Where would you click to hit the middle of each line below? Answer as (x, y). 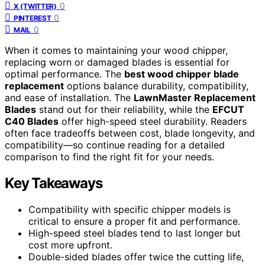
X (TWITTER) (35, 6)
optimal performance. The (64, 74)
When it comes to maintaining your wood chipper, (116, 50)
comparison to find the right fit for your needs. (109, 156)
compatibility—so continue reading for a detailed (115, 145)
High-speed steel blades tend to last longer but (135, 233)
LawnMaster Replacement (195, 97)
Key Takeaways (54, 183)
